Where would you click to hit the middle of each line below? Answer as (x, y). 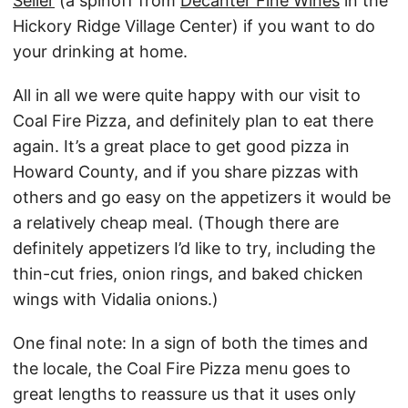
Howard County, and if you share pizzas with (186, 172)
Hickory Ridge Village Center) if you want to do (194, 26)
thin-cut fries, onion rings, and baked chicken (188, 274)
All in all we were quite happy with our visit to (187, 96)
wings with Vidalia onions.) (116, 300)
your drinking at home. (100, 52)
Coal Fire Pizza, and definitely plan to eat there (193, 121)
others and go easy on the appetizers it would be (202, 198)
